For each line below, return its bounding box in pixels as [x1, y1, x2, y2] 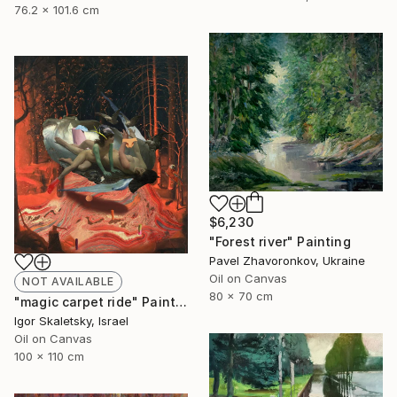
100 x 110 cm [14, 349, 84, 364]
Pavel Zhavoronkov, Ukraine [209, 253, 365, 268]
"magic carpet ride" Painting [175, 294, 188, 310]
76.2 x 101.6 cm [14, 3, 99, 18]
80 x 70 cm [209, 288, 273, 303]
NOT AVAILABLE [22, 275, 114, 289]
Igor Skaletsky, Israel [14, 314, 128, 329]
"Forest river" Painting [209, 233, 351, 249]
